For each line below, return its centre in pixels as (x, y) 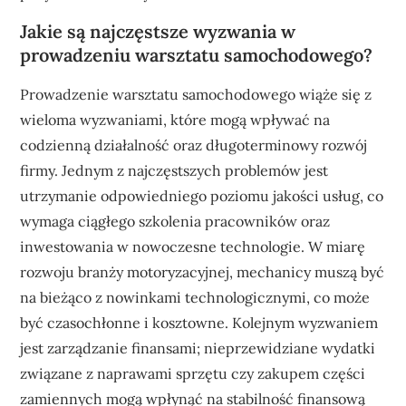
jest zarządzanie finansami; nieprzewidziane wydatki (198, 348)
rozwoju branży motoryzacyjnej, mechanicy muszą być (203, 271)
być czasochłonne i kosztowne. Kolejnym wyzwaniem (199, 322)
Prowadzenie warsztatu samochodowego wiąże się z (196, 94)
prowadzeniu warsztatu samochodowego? (197, 54)
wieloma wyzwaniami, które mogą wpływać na (175, 119)
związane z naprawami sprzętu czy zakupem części (193, 373)
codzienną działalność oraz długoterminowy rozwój (194, 145)
